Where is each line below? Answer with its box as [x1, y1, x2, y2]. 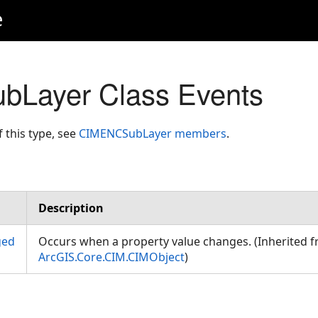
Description [38, 200, 104, 216]
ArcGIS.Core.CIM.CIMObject [38, 249, 185, 265]
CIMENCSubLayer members [79, 126, 226, 141]
